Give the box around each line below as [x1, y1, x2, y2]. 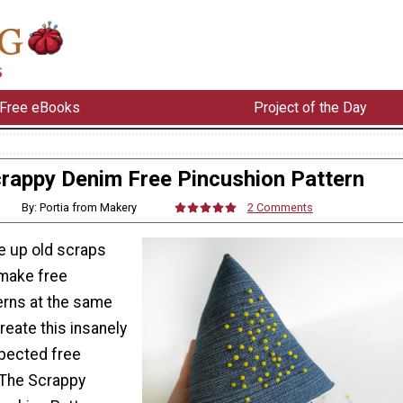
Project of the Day [253, 98, 367, 116]
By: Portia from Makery [21, 200, 137, 214]
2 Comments [246, 200, 313, 214]
